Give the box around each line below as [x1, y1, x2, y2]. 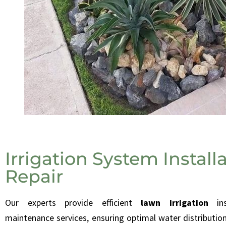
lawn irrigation [141, 197, 208, 209]
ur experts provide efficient [11, 197, 141, 209]
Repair [5, 165, 63, 188]
